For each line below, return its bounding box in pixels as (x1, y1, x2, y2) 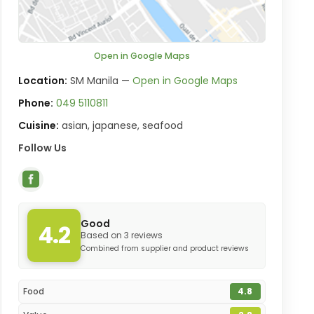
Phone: (18, 96, 54, 111)
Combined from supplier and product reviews (80, 243, 249, 254)
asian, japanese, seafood (59, 118, 184, 133)
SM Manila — (67, 74, 133, 88)
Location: (18, 74, 68, 88)
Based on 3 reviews (80, 229, 163, 242)
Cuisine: (18, 118, 60, 133)
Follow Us (18, 141, 67, 156)
